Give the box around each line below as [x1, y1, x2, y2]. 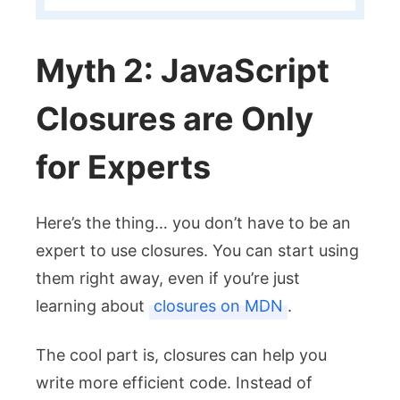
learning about [36, 296, 149, 315]
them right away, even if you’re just [36, 268, 300, 287]
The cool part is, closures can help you [36, 345, 327, 364]
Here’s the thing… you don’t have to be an [36, 212, 351, 232]
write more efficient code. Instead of [36, 372, 312, 392]
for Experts [36, 146, 211, 187]
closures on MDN [154, 296, 283, 315]
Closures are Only [36, 98, 313, 138]
